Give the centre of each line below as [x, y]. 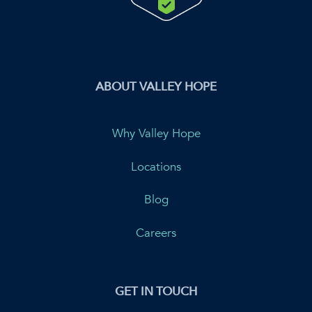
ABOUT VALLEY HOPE [156, 87]
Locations [156, 166]
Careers [156, 233]
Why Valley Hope [156, 134]
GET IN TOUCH [156, 291]
